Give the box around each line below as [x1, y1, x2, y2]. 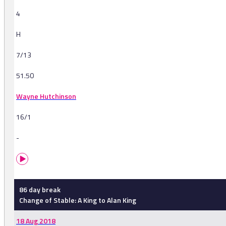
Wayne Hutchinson [16, 91, 76, 102]
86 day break [19, 184, 61, 195]
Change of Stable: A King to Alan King [19, 195, 136, 206]
